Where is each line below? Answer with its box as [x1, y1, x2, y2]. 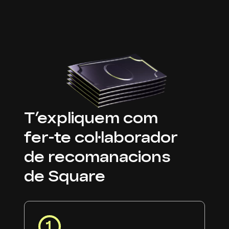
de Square [24, 167, 105, 185]
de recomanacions [24, 147, 171, 166]
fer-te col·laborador [24, 128, 178, 146]
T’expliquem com [24, 108, 158, 127]
